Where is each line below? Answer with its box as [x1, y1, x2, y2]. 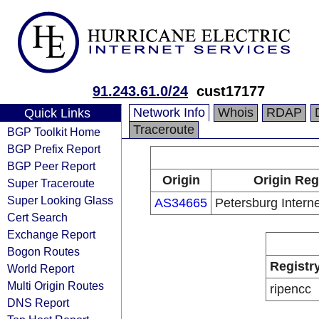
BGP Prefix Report [7, 142, 100, 155]
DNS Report [7, 296, 69, 309]
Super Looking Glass [7, 194, 113, 206]
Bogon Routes [7, 245, 80, 258]
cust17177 [197, 83, 265, 99]
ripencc [269, 282, 311, 296]
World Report [7, 262, 74, 275]
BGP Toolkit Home [7, 125, 100, 138]
